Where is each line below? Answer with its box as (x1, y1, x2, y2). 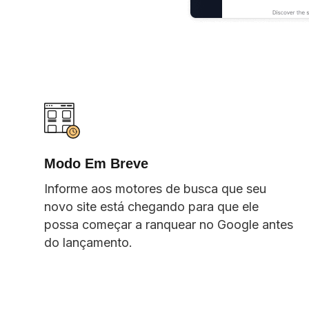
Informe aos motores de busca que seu (44, 181, 266, 196)
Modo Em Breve (44, 155, 148, 171)
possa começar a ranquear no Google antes (44, 217, 293, 232)
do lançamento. (44, 235, 132, 250)
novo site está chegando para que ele (44, 199, 259, 214)
